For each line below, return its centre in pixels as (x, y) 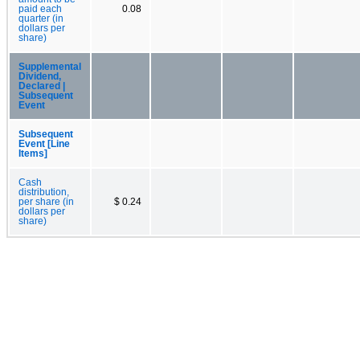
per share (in (46, 201)
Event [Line (44, 143)
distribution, (44, 192)
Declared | (42, 86)
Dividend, (40, 76)
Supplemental (50, 66)
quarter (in (41, 18)
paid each (40, 8)
